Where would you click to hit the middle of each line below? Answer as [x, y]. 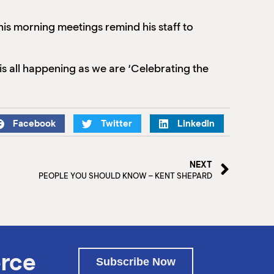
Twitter [117, 124]
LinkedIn [196, 124]
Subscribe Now [136, 262]
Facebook [34, 124]
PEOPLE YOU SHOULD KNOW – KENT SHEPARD [125, 176]
